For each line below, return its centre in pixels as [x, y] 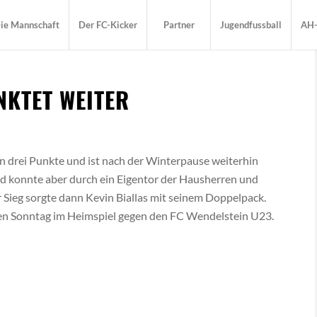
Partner [179, 25]
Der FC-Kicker [108, 25]
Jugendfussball [251, 25]
